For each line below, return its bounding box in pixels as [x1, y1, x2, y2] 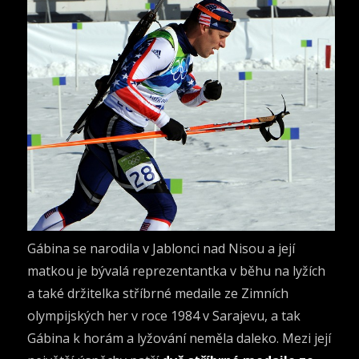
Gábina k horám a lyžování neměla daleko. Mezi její [27, 329, 332, 347]
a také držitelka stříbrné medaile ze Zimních [27, 284, 289, 302]
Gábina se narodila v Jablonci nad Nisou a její [27, 239, 296, 257]
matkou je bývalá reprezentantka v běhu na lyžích [27, 261, 326, 280]
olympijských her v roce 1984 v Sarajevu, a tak [27, 306, 301, 325]
